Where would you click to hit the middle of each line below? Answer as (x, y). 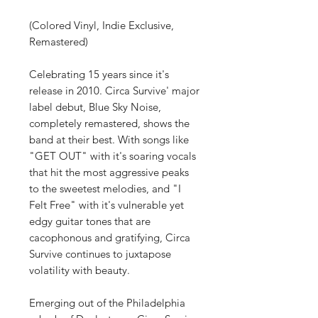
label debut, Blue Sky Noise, (95, 107)
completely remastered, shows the (109, 123)
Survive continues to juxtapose (100, 254)
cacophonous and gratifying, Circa (110, 237)
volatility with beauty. (81, 270)
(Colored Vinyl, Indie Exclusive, (102, 25)
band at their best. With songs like (109, 139)
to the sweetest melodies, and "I (105, 188)
